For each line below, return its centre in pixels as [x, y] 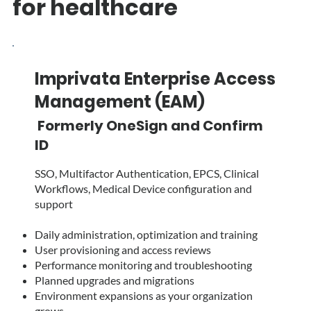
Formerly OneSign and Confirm [149, 125]
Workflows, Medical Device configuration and [143, 188]
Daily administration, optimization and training [147, 234]
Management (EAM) [119, 101]
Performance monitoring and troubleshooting [144, 264]
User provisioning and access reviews [124, 249]
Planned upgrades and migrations [115, 280]
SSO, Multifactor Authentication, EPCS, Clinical [146, 173]
